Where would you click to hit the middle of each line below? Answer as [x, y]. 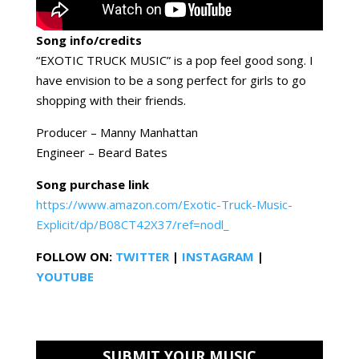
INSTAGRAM [218, 256]
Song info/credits [89, 40]
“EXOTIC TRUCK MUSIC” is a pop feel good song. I [174, 60]
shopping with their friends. [111, 100]
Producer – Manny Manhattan [117, 132]
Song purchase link [92, 184]
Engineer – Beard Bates [101, 152]
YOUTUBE [65, 276]
